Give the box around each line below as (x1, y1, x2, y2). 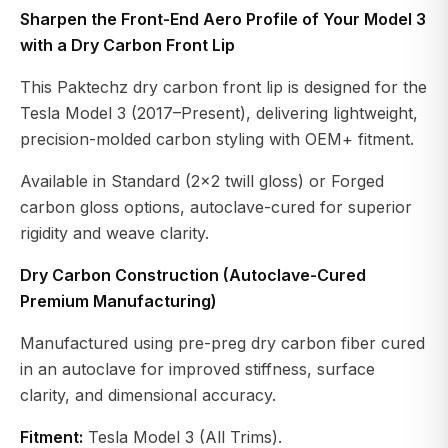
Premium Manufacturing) (20, 290, 217, 311)
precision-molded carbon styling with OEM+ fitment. (20, 128, 414, 149)
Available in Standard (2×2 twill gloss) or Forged (20, 170, 384, 191)
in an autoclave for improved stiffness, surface (20, 358, 375, 379)
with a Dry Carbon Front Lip (20, 34, 235, 55)
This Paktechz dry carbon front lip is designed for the (20, 76, 427, 97)
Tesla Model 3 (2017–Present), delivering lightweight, (20, 102, 418, 123)
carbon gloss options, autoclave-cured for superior (20, 196, 412, 217)
